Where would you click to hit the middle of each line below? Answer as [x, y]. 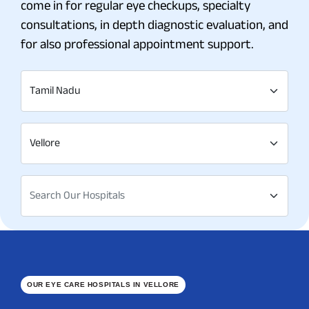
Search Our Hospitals [77, 195]
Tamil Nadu [55, 90]
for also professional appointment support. [137, 44]
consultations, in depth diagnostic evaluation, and [154, 24]
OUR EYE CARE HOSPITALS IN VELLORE [103, 285]
